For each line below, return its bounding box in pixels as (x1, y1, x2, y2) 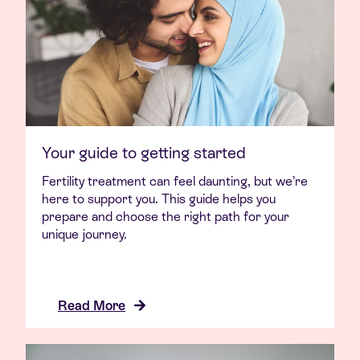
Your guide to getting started (42, 143, 246, 162)
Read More (58, 297, 125, 313)
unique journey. (42, 226, 127, 242)
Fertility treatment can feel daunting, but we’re (42, 173, 308, 189)
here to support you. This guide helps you (42, 190, 276, 207)
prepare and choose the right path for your (42, 208, 289, 224)
